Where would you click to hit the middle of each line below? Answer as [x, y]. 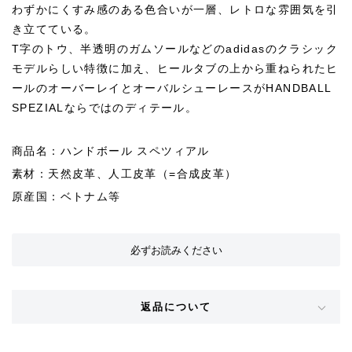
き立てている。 [54, 29]
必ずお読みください [176, 250]
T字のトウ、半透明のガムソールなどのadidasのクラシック [175, 49]
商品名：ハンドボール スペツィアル [111, 151]
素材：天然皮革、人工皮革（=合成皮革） [125, 174]
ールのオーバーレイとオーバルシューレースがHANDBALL [172, 88]
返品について [176, 307]
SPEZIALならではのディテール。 [105, 108]
